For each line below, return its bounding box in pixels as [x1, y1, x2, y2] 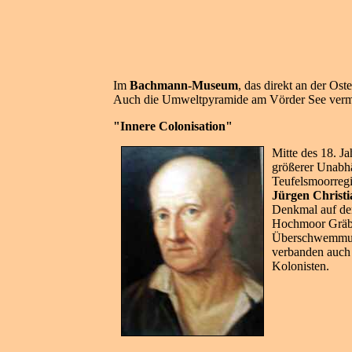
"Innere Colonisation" [113, 119, 233, 133]
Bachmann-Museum [130, 79, 238, 92]
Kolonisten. [272, 259, 329, 273]
